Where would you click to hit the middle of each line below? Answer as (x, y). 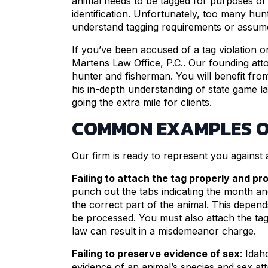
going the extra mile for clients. (142, 103)
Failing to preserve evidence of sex (156, 254)
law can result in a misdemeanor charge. (164, 231)
